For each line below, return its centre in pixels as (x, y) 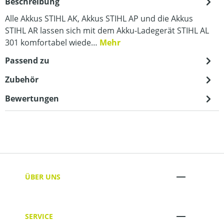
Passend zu (27, 60)
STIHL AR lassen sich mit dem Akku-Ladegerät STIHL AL (107, 30)
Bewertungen (32, 98)
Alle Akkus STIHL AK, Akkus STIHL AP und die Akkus (99, 18)
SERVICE (39, 216)
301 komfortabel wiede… (52, 42)
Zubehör (22, 79)
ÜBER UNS (43, 176)
